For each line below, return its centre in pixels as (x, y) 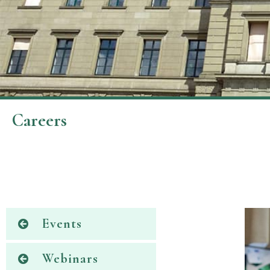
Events (62, 224)
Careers (39, 121)
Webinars (71, 259)
